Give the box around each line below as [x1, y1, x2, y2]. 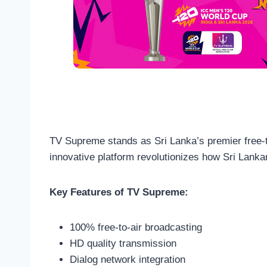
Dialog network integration [70, 254, 185, 266]
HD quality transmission [70, 238, 176, 250]
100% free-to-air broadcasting [70, 222, 202, 234]
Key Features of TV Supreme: [49, 187, 188, 198]
